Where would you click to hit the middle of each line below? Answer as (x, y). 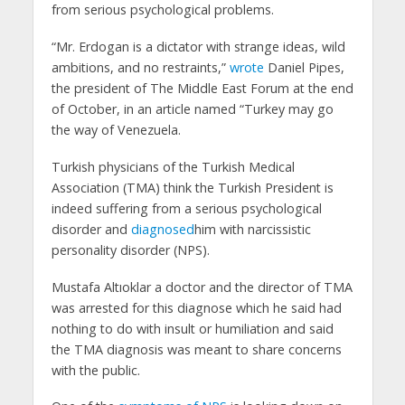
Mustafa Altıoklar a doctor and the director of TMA (202, 287)
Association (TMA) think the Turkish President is (192, 187)
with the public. (95, 370)
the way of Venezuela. (116, 129)
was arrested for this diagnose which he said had (196, 307)
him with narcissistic (252, 229)
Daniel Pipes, (304, 67)
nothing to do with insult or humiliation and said (192, 328)
